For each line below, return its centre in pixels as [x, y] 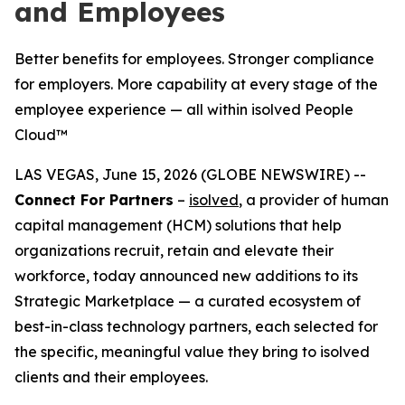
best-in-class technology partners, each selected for [196, 326]
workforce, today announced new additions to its [186, 276]
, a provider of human [314, 200]
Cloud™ [41, 135]
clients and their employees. [111, 377]
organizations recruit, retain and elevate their [174, 250]
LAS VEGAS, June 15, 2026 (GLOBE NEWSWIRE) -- [190, 174]
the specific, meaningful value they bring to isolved [192, 352]
